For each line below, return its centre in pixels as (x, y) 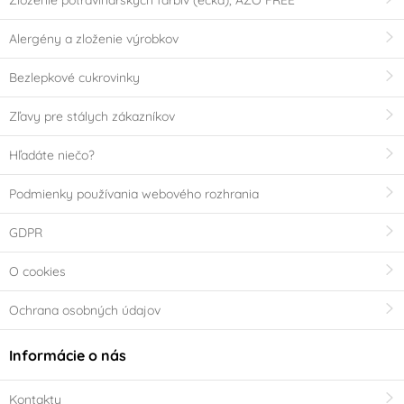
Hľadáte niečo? (52, 156)
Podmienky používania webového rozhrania (134, 194)
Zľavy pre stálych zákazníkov (92, 117)
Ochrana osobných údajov (85, 311)
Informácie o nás (68, 355)
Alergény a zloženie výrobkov (94, 39)
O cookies (37, 272)
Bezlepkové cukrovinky (74, 78)
